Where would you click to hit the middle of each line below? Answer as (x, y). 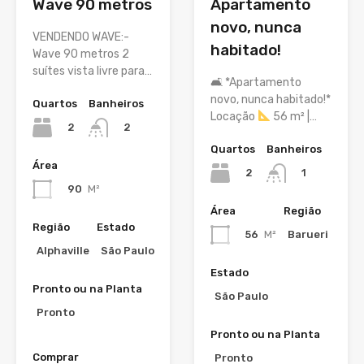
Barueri (308, 235)
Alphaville (63, 251)
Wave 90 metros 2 (81, 54)
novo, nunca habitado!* (271, 100)
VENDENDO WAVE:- (81, 37)
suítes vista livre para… (92, 71)
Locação (234, 117)
